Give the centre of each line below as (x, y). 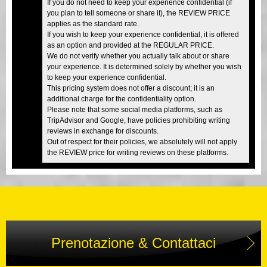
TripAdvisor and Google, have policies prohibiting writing (139, 120)
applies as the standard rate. (93, 24)
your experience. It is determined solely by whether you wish (144, 66)
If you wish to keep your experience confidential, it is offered (143, 34)
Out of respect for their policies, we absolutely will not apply (142, 142)
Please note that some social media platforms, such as (135, 109)
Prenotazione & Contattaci (133, 243)
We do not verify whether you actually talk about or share (138, 56)
